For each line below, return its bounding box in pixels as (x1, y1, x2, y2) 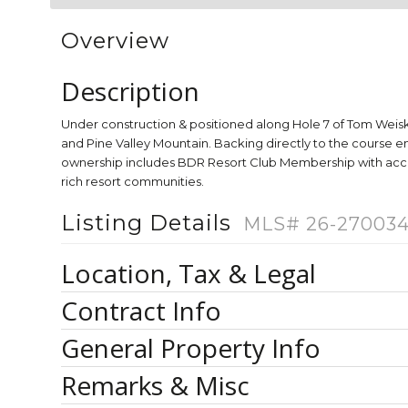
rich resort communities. (61, 174, 204, 189)
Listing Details (61, 209, 238, 236)
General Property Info (61, 331, 321, 365)
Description (61, 74, 199, 108)
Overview (61, 27, 169, 54)
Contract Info (61, 293, 221, 328)
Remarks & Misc (61, 368, 250, 403)
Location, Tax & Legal (61, 256, 316, 291)
